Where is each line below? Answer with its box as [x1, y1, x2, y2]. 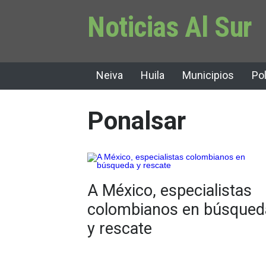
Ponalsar [87, 106, 186, 135]
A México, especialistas [87, 181, 252, 200]
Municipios [182, 69, 234, 81]
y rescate [87, 219, 152, 238]
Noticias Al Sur [87, 10, 252, 44]
